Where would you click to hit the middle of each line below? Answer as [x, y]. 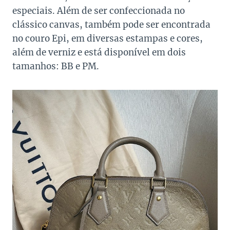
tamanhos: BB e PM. [56, 66]
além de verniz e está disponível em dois [99, 53]
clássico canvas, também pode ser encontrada [111, 25]
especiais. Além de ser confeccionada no [99, 11]
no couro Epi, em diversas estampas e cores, [108, 39]
